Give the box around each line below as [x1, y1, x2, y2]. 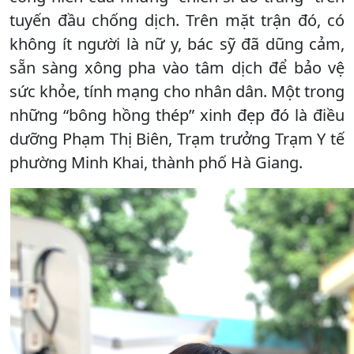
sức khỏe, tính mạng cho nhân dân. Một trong [9, 80, 345, 102]
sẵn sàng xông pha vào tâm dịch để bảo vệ [9, 56, 345, 78]
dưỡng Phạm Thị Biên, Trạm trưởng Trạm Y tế [9, 127, 345, 149]
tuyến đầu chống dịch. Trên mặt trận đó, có [9, 9, 345, 31]
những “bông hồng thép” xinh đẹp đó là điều [9, 104, 345, 126]
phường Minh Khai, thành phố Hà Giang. [9, 151, 303, 173]
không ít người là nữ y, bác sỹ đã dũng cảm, [9, 32, 345, 55]
